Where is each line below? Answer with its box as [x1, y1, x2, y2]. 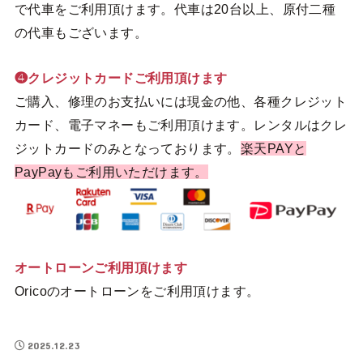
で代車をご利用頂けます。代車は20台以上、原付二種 [14, 2, 336, 17]
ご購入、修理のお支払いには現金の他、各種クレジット [14, 93, 348, 109]
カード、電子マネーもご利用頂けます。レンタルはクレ [14, 117, 348, 132]
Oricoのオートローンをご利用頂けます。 [14, 284, 260, 299]
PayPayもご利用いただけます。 [14, 164, 208, 179]
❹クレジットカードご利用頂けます [14, 70, 228, 85]
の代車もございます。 [14, 25, 148, 41]
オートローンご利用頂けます [14, 260, 188, 275]
